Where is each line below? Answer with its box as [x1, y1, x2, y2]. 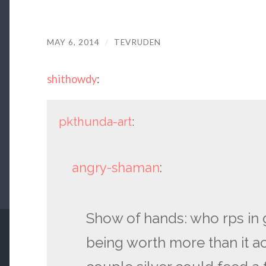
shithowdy [46, 72, 97, 86]
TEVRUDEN [113, 37, 161, 47]
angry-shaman [72, 160, 160, 176]
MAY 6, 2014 [46, 37, 100, 47]
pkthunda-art [58, 114, 132, 129]
